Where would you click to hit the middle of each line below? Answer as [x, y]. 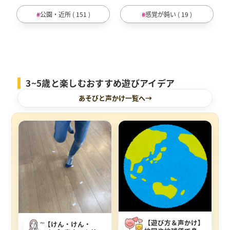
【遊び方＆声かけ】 [174, 222]
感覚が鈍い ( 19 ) [168, 14]
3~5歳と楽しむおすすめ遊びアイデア [100, 83]
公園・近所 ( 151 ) [65, 14]
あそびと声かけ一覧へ [112, 98]
